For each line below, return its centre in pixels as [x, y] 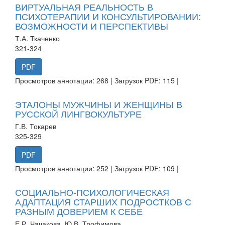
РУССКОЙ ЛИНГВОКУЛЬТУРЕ [78, 113]
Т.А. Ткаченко [37, 38]
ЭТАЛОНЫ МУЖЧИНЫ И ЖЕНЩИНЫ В [99, 104]
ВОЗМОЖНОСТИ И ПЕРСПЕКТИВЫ [92, 25]
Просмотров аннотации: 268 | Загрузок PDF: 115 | [97, 80]
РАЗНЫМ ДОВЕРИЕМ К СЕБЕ [79, 211]
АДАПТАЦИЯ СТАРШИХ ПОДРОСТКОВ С [103, 201]
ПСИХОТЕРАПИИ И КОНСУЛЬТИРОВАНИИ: [108, 16]
